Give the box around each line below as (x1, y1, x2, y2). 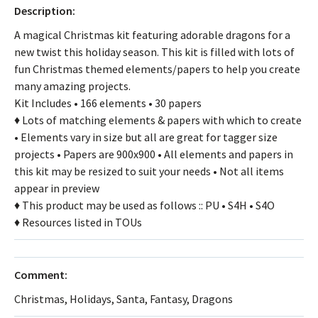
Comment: (14, 267, 67, 282)
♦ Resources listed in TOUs (14, 214, 142, 229)
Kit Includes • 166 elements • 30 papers (14, 95, 202, 110)
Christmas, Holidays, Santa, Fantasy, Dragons (14, 291, 233, 306)
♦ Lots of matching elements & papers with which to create (14, 112, 302, 127)
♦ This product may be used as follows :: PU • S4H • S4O (14, 197, 275, 212)
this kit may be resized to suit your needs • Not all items (14, 163, 284, 178)
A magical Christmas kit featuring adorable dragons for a (14, 27, 290, 42)
